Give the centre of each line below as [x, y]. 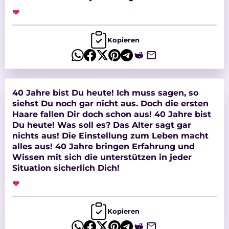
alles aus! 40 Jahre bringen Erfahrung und [33, 146]
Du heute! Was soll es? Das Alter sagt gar [101, 125]
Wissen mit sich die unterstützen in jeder [102, 157]
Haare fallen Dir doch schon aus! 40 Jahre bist [83, 114]
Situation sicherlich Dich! [66, 168]
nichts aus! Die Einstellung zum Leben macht [110, 136]
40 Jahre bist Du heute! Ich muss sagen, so [105, 93]
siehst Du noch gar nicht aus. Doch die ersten [110, 104]
